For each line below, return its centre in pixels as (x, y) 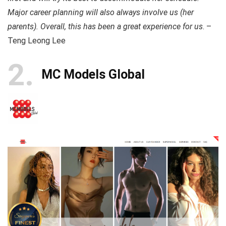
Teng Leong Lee (37, 40)
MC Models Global (93, 74)
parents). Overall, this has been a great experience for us (105, 26)
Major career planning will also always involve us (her (101, 12)
